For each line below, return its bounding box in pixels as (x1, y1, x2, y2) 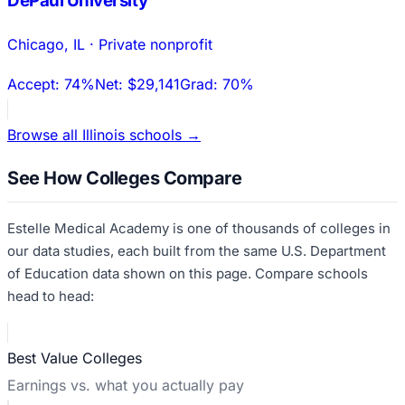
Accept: (7, 75, 64, 94)
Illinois (82, 126, 125, 145)
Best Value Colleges (7, 348, 142, 367)
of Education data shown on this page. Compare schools (7, 264, 368, 282)
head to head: (7, 287, 94, 305)
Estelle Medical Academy (7, 219, 169, 237)
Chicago (7, 35, 64, 54)
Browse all (7, 126, 82, 145)
